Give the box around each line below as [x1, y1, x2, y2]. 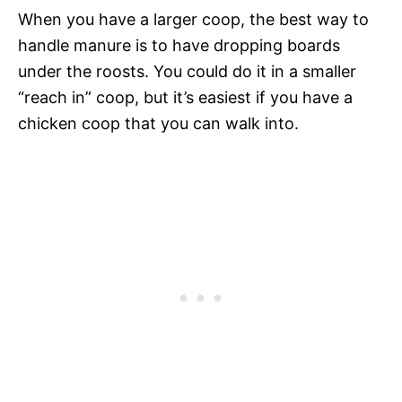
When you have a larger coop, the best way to [18, 9, 369, 29]
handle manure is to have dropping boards [18, 35, 340, 55]
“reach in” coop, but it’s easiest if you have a [18, 87, 353, 107]
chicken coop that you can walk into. [18, 113, 299, 133]
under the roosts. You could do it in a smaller [18, 61, 356, 81]
